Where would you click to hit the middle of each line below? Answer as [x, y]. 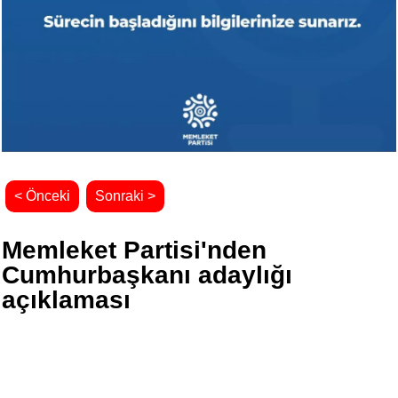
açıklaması [66, 300]
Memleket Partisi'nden [134, 251]
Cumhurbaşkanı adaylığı [147, 275]
